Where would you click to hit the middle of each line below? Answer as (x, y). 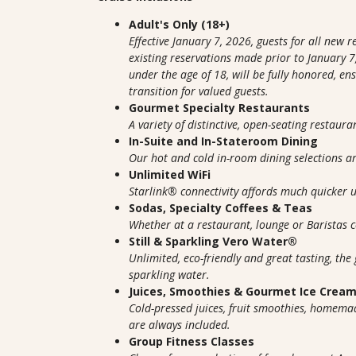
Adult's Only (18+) (179, 24)
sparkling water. (169, 275)
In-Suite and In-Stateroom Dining (223, 141)
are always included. (180, 325)
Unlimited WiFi (170, 174)
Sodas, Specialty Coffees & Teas (221, 208)
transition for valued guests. (200, 91)
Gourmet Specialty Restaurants (219, 108)
